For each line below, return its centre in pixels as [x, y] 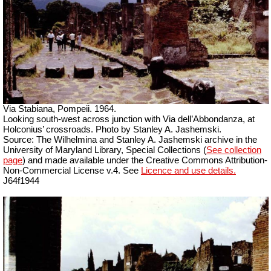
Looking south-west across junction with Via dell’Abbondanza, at [129, 119]
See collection [234, 150]
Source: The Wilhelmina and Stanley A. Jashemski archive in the [130, 140]
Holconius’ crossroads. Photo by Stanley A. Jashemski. [112, 130]
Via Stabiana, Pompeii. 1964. [60, 109]
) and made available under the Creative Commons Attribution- [145, 161]
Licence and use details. [188, 171]
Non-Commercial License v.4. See [72, 171]
